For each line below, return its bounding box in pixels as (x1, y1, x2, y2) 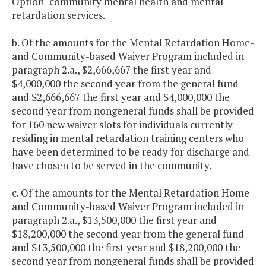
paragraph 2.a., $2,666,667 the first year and (12, 63, 211, 77)
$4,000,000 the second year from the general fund (12, 77, 239, 91)
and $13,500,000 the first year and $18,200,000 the (12, 240, 240, 255)
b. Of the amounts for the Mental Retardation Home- (12, 36, 254, 50)
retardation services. (12, 8, 105, 23)
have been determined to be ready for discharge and (12, 145, 249, 159)
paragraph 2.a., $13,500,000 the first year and (12, 213, 217, 227)
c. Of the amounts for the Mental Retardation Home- (12, 186, 253, 200)
